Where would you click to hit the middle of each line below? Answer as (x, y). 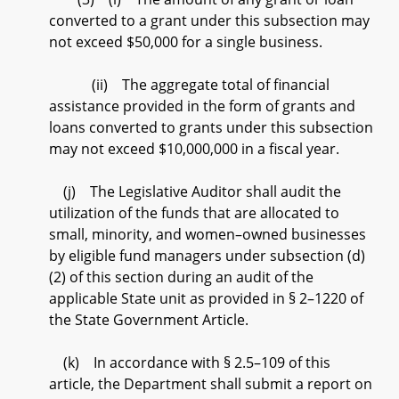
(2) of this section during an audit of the (181, 277)
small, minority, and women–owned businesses (208, 234)
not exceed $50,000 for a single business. (186, 42)
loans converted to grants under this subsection (211, 127)
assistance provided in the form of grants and (202, 106)
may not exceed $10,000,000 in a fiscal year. (194, 149)
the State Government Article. (149, 320)
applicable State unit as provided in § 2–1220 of (206, 298)
